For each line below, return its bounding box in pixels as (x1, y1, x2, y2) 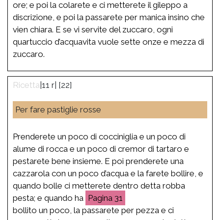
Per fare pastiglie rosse (15, 104, 101, 114)
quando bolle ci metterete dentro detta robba (13, 180, 185, 191)
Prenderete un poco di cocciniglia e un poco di (13, 131, 186, 141)
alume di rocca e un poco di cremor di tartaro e (13, 143, 189, 154)
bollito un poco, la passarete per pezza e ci (13, 205, 174, 215)
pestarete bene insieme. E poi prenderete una (13, 156, 184, 166)
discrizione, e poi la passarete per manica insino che (13, 12, 205, 22)
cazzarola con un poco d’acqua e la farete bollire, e (13, 168, 203, 178)
